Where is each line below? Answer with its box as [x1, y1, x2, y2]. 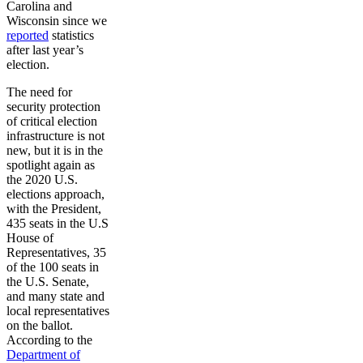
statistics [49, 28, 94, 42]
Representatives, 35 [6, 246, 106, 259]
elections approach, [6, 187, 105, 201]
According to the [6, 333, 92, 347]
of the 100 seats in [6, 260, 99, 274]
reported [6, 28, 49, 42]
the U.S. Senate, [6, 275, 89, 288]
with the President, [6, 202, 101, 216]
